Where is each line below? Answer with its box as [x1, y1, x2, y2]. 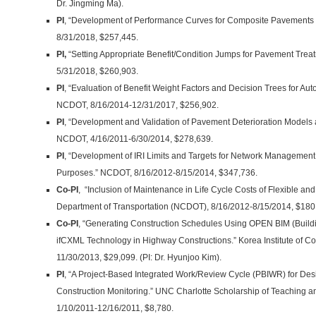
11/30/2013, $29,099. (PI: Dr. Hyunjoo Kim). [56, 253, 221, 262]
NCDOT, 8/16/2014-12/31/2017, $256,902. [56, 100, 219, 110]
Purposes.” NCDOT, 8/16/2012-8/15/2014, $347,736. [56, 168, 257, 178]
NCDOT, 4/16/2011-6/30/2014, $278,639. [56, 134, 213, 144]
